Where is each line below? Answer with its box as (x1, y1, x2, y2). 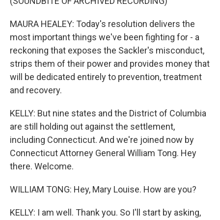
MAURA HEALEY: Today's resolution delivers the (10, 19, 195, 29)
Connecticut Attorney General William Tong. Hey (10, 148, 196, 158)
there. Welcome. (10, 161, 74, 171)
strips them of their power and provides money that (10, 58, 210, 69)
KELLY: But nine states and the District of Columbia (10, 108, 206, 118)
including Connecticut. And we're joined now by (10, 135, 194, 145)
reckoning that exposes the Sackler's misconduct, (10, 45, 204, 55)
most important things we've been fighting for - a (10, 32, 199, 42)
